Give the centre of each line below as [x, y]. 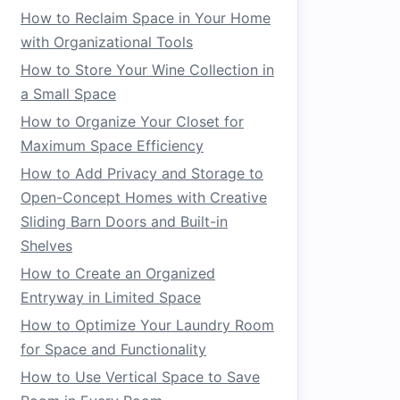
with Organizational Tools [107, 42]
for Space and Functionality [113, 349]
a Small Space [68, 94]
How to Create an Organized [118, 273]
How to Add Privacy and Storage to [142, 173]
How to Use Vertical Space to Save [140, 377]
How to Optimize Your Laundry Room [147, 325]
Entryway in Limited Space [111, 297]
